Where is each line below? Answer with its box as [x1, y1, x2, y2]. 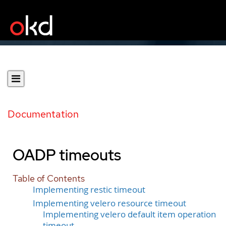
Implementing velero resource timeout [33, 197, 186, 209]
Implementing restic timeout [33, 184, 145, 195]
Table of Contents [13, 173, 85, 184]
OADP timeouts [13, 145, 121, 165]
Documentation [8, 107, 79, 121]
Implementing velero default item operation [43, 208, 216, 220]
